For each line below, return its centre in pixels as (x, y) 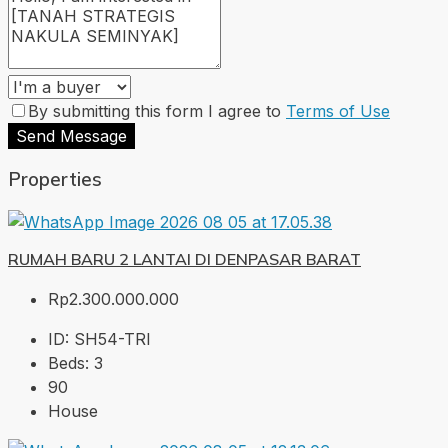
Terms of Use (338, 110)
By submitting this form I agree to (157, 110)
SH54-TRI (112, 339)
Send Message (71, 135)
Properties (55, 179)
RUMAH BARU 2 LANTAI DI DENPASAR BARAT (184, 259)
